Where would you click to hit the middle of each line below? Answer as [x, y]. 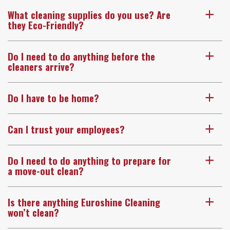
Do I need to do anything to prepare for [89, 160]
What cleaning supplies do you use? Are [89, 14]
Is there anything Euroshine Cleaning [84, 202]
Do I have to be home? [53, 98]
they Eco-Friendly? [46, 25]
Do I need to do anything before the [81, 56]
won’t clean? [33, 212]
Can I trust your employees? [66, 129]
